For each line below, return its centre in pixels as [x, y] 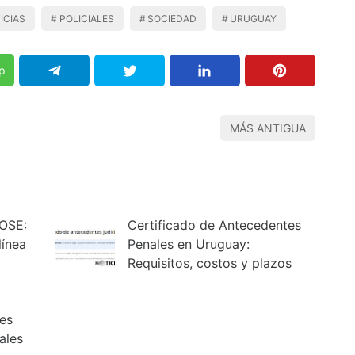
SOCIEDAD [172, 18]
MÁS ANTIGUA [268, 128]
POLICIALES [86, 18]
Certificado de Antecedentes [214, 225]
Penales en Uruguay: [189, 244]
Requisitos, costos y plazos [210, 263]
